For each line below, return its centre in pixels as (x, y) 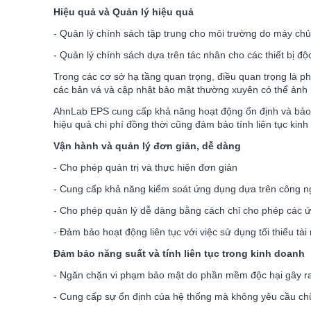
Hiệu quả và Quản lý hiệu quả (125, 12)
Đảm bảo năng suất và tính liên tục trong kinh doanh (179, 253)
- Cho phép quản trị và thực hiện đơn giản (145, 167)
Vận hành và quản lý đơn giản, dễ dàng (147, 146)
